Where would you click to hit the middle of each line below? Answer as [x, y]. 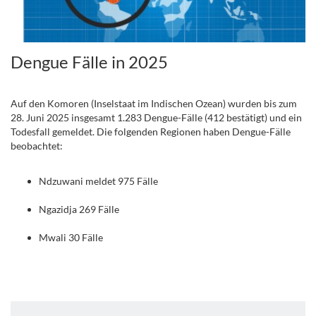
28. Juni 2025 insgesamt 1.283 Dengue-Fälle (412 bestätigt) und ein [156, 117]
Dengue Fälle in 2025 [89, 62]
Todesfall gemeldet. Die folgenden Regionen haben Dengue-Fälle [151, 132]
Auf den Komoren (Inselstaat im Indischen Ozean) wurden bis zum [154, 103]
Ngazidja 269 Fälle [79, 209]
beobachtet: [37, 146]
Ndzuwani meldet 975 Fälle [98, 181]
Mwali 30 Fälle [71, 237]
